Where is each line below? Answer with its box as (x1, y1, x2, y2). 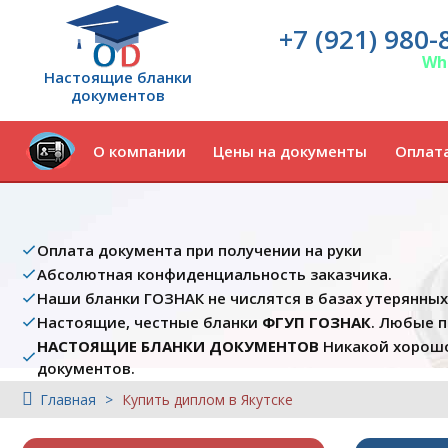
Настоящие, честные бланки (37, 312, 262, 332)
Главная (40, 390, 96, 409)
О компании (92, 141, 186, 161)
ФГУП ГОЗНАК (262, 312, 371, 332)
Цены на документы (213, 141, 368, 161)
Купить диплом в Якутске (122, 390, 293, 409)
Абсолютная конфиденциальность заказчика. (37, 264, 392, 284)
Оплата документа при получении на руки (37, 240, 362, 260)
